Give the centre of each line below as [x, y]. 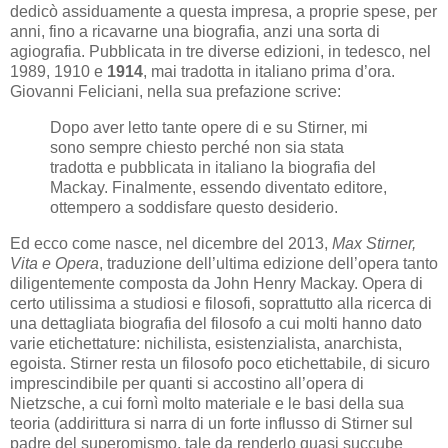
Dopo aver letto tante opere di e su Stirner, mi [209, 127]
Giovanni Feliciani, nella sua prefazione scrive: [177, 91]
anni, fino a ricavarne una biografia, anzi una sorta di [195, 31]
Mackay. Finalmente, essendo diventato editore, [218, 187]
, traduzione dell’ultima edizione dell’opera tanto [268, 263]
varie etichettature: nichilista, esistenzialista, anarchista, [206, 343]
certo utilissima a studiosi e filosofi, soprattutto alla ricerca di [221, 303]
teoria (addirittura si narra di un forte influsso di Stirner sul [211, 423]
